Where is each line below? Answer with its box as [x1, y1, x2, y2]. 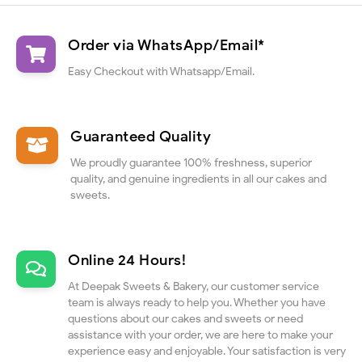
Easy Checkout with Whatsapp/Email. [68, 65, 255, 79]
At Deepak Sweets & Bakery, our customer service [68, 280, 319, 294]
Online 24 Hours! [68, 250, 186, 269]
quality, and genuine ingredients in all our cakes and [70, 172, 326, 187]
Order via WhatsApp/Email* [68, 36, 265, 54]
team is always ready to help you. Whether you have [68, 296, 326, 310]
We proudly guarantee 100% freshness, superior [70, 156, 312, 170]
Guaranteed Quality [70, 127, 211, 145]
